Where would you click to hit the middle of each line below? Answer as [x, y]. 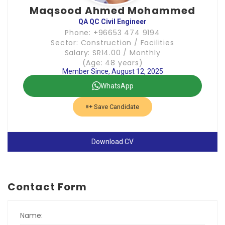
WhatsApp [117, 86]
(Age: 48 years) [113, 63]
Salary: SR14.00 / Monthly [113, 53]
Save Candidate [116, 107]
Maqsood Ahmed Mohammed [113, 11]
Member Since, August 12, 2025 [113, 71]
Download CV [113, 142]
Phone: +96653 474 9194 [113, 33]
